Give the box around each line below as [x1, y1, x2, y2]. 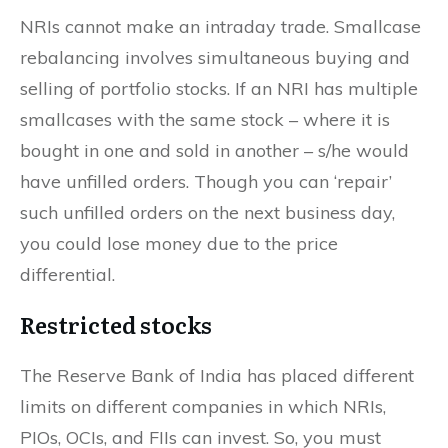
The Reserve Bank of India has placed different [20, 363, 414, 387]
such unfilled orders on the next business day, [20, 200, 395, 224]
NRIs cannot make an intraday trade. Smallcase [20, 14, 421, 38]
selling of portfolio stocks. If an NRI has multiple [20, 76, 418, 100]
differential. [20, 262, 115, 286]
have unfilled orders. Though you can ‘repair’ [20, 169, 392, 193]
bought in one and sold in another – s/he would [20, 138, 409, 162]
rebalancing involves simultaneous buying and [20, 45, 410, 69]
